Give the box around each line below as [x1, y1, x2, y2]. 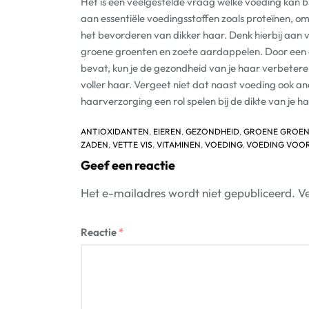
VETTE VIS [112, 139, 152, 150]
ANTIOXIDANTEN [81, 126, 149, 137]
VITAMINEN [157, 139, 201, 150]
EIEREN [153, 126, 181, 137]
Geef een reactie [81, 157, 175, 173]
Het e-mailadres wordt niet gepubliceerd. [81, 186, 295, 200]
